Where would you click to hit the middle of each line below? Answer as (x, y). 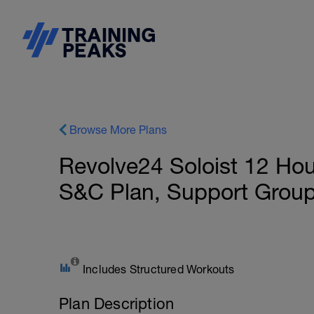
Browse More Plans (118, 130)
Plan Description (117, 303)
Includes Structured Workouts (159, 269)
